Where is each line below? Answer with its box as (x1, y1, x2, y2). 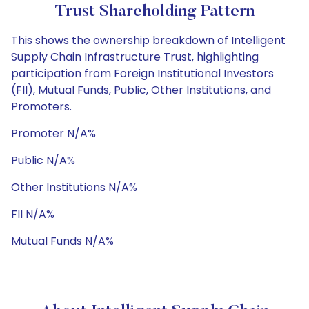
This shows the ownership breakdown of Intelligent (11, 32, 286, 48)
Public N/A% (11, 152, 75, 168)
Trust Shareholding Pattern (54, 3, 255, 20)
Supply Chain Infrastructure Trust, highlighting (11, 49, 259, 65)
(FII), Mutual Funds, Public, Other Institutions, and (11, 82, 271, 98)
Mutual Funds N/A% (11, 233, 114, 249)
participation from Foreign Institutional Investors (11, 66, 274, 81)
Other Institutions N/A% (11, 179, 137, 195)
